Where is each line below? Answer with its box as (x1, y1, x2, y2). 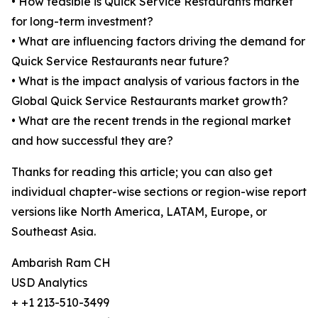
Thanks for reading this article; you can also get (11, 165, 273, 180)
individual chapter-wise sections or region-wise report (11, 185, 307, 199)
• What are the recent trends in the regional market (11, 114, 291, 128)
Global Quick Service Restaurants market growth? (11, 94, 288, 109)
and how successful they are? (11, 133, 173, 148)
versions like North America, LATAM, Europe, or (11, 204, 267, 219)
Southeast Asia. (11, 224, 96, 239)
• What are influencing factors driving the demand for (11, 34, 305, 49)
